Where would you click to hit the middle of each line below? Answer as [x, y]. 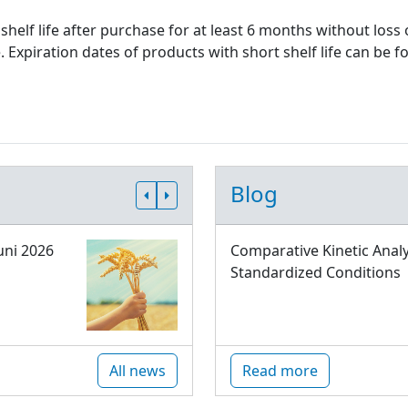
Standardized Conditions [316, 272]
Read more [280, 371]
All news [138, 371]
